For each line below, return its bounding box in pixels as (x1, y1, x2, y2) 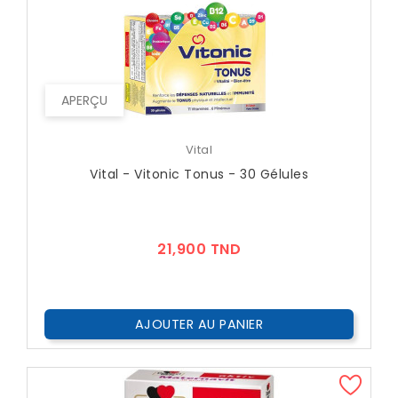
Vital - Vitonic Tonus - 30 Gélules (90, 165, 308, 184)
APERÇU (61, 92, 107, 110)
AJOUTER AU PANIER (134, 315, 264, 334)
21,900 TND (157, 239, 241, 260)
